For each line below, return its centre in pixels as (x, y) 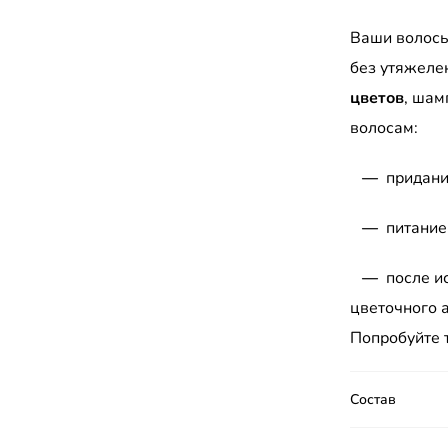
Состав (373, 399)
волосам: (384, 128)
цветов (377, 98)
